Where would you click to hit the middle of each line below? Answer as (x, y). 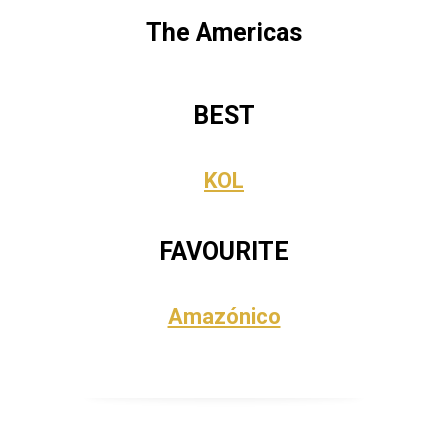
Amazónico (224, 316)
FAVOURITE (224, 251)
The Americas (224, 32)
